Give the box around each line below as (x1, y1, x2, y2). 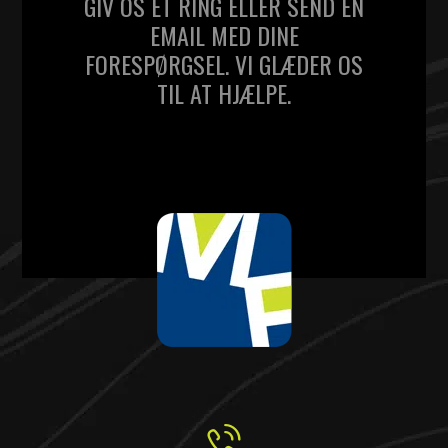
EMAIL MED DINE (149, 16, 299, 53)
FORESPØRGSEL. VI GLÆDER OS (85, 45, 363, 82)
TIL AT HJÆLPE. (157, 74, 291, 111)
